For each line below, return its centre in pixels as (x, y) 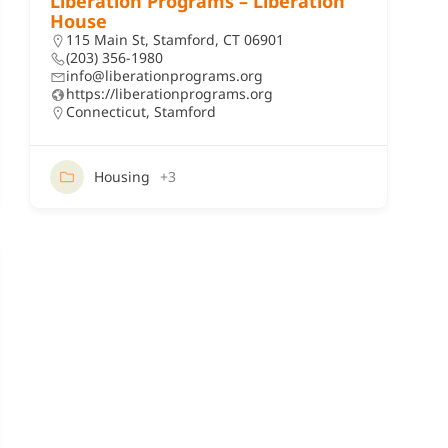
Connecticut (105, 111)
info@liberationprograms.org (164, 75)
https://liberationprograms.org (169, 93)
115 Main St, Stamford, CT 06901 (174, 39)
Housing (121, 176)
